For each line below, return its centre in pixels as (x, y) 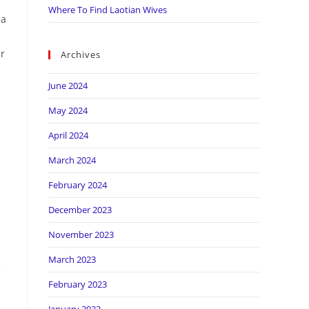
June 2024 (68, 86)
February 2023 (78, 284)
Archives (81, 54)
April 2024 (68, 135)
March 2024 (72, 160)
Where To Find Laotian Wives (108, 10)
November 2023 (81, 235)
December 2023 (80, 210)
